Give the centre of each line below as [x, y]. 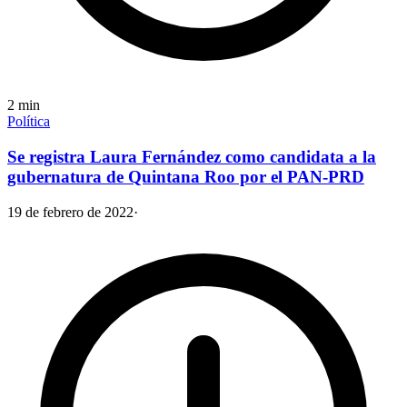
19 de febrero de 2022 [70, 212]
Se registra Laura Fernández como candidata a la [192, 157]
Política [29, 122]
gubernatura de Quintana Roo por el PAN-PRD [186, 177]
